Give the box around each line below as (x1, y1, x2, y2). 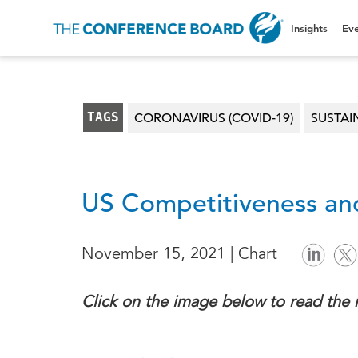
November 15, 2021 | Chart (82, 247, 277, 263)
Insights (291, 22, 328, 34)
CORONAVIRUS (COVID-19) (134, 110, 293, 126)
